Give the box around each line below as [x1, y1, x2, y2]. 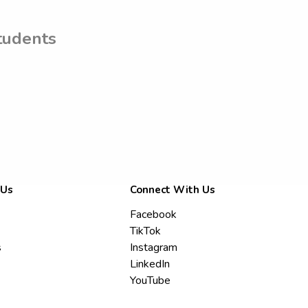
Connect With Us [130, 183, 216, 197]
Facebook [130, 207, 177, 223]
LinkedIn [130, 256, 170, 272]
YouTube [130, 273, 171, 289]
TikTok [130, 223, 162, 239]
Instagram [130, 240, 178, 256]
